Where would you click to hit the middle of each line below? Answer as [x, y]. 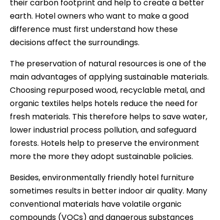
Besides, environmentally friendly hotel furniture [102, 177]
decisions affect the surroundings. [75, 42]
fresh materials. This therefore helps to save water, [109, 116]
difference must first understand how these [94, 29]
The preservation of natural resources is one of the [108, 63]
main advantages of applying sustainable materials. [109, 77]
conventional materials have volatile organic [96, 204]
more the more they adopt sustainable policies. [101, 156]
